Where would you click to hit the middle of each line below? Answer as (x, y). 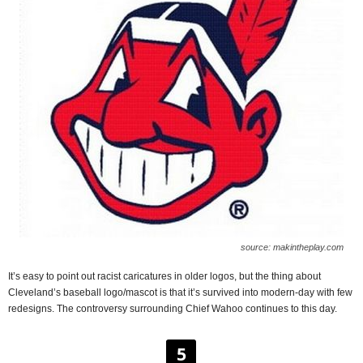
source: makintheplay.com (292, 248)
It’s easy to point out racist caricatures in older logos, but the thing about (164, 277)
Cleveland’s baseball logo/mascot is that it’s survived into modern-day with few (180, 293)
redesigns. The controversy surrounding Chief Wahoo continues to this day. (173, 309)
